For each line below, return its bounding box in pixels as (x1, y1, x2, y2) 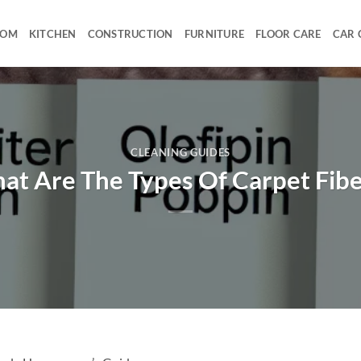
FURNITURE (184, 27, 245, 40)
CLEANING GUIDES (131, 146, 230, 160)
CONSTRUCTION (87, 27, 173, 40)
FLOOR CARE (255, 27, 322, 40)
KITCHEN (28, 27, 77, 40)
